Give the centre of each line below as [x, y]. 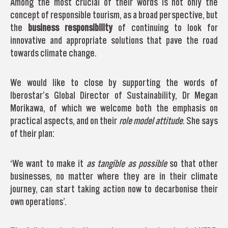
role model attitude [151, 121]
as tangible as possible [126, 163]
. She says [200, 121]
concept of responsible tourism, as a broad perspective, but [114, 15]
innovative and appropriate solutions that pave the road [114, 40]
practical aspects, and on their [65, 121]
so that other [192, 163]
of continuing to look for [165, 27]
